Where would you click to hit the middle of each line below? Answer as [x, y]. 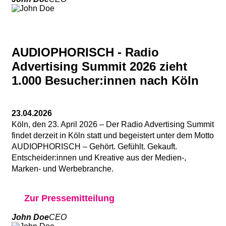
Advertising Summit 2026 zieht [99, 66]
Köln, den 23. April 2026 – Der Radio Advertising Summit [113, 124]
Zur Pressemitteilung [69, 198]
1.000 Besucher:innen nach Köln [105, 80]
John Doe [30, 217]
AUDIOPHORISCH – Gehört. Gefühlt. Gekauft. [94, 146]
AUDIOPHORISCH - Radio [85, 52]
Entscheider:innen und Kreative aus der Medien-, [99, 157]
